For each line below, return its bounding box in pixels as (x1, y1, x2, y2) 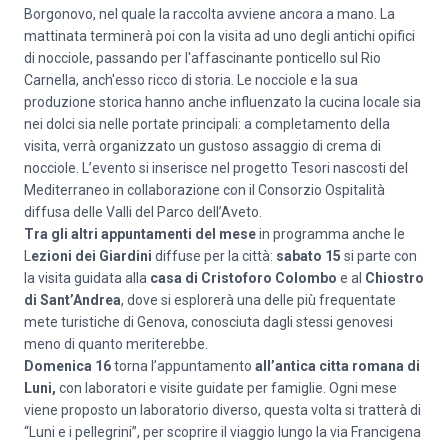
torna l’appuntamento (111, 358, 255, 374)
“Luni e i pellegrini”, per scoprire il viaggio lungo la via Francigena (24, 424, 421, 440)
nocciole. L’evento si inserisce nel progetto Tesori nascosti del (24, 160, 408, 176)
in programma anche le (256, 226, 405, 242)
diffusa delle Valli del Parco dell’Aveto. (24, 204, 262, 220)
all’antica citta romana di (255, 358, 420, 374)
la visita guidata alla (24, 270, 150, 286)
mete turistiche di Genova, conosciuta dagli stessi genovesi (24, 314, 393, 330)
